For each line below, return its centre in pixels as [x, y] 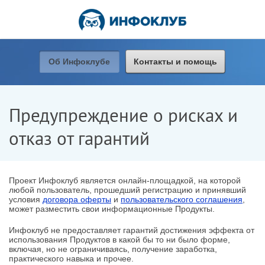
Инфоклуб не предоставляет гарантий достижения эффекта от [132, 230]
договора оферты [77, 199]
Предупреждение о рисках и [123, 117]
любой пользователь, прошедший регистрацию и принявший [127, 190]
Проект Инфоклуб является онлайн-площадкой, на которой [125, 180]
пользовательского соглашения [182, 199]
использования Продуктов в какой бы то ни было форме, [119, 240]
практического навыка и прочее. [71, 258]
